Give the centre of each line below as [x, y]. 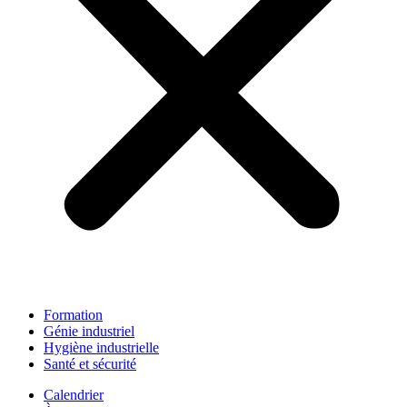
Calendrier [74, 395]
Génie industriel [89, 331]
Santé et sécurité [90, 364]
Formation [73, 315]
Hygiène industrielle [101, 347]
